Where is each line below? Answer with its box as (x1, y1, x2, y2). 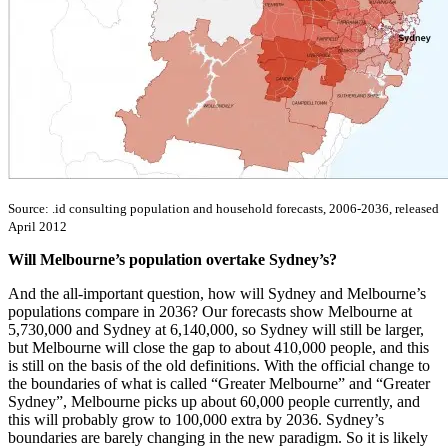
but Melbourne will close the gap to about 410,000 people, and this (8, 339, 429, 357)
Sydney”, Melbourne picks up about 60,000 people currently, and (8, 393, 420, 411)
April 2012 (8, 219, 67, 235)
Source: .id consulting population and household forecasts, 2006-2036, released (8, 201, 439, 217)
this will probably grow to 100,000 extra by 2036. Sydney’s (8, 411, 384, 429)
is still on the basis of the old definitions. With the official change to (8, 357, 430, 375)
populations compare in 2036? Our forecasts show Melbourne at (8, 303, 412, 321)
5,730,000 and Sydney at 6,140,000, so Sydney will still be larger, (8, 321, 424, 339)
